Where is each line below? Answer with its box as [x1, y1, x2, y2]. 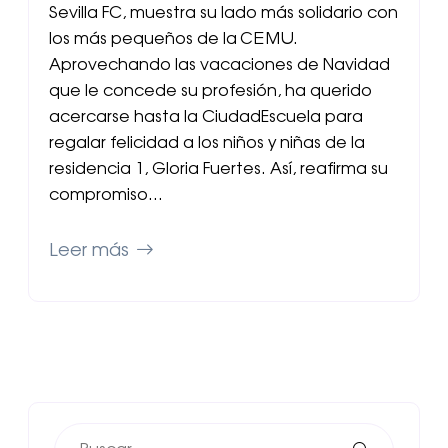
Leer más [49, 242, 129, 261]
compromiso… [49, 187, 163, 204]
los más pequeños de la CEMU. [49, 31, 298, 48]
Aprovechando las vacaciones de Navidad [49, 57, 390, 74]
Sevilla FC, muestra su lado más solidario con [49, 5, 398, 22]
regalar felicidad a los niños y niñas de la [49, 135, 365, 152]
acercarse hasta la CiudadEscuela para [49, 109, 363, 126]
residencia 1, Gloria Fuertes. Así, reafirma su [49, 161, 388, 178]
